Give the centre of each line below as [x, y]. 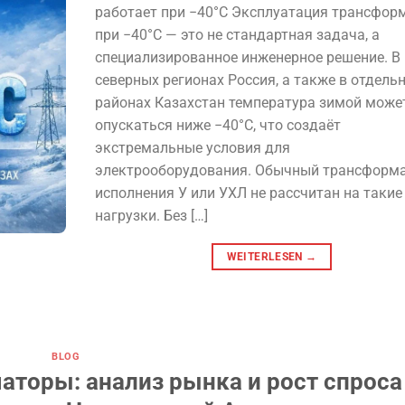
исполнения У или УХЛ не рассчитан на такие [248, 193]
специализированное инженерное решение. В [247, 57]
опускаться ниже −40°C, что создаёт [217, 125]
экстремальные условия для [192, 147]
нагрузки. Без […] [151, 215]
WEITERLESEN [266, 256]
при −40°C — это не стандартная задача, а [237, 34]
